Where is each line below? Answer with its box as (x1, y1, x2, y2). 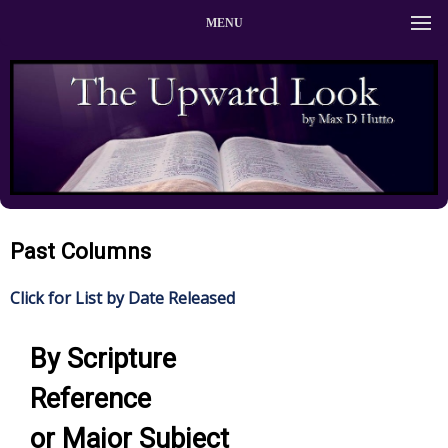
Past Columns (10, 237, 151, 264)
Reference (30, 382, 151, 415)
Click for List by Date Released (10, 286, 235, 309)
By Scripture (30, 342, 176, 375)
